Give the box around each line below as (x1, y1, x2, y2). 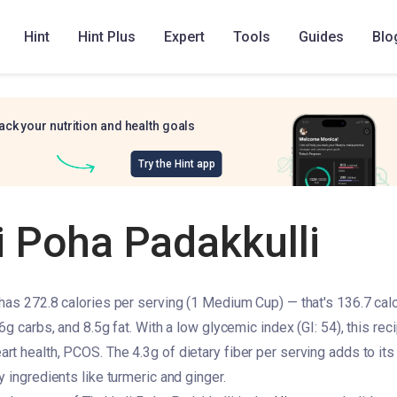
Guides (299, 28, 344, 45)
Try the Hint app (137, 158, 215, 170)
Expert (164, 28, 205, 45)
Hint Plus (78, 28, 136, 45)
